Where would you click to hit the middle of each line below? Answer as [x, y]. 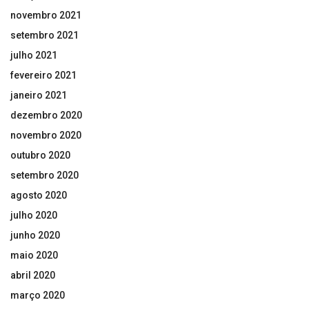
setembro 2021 [44, 35]
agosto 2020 [39, 195]
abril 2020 [33, 275]
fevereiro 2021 [43, 75]
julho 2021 [34, 55]
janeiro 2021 [39, 95]
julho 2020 [34, 215]
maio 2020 [34, 255]
